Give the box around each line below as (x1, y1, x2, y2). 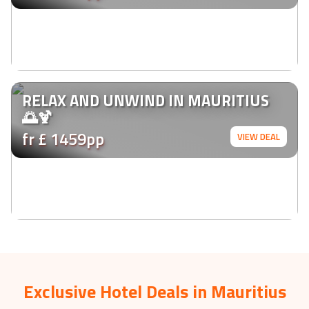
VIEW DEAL (237, 130, 280, 143)
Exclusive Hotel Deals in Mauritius (23, 278, 286, 305)
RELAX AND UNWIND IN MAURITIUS (22, 89, 269, 112)
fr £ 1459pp (22, 126, 104, 151)
